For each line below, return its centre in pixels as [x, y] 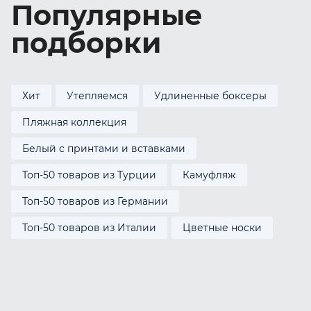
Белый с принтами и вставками [104, 149]
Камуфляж [209, 175]
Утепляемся [97, 96]
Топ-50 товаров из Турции [89, 175]
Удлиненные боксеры [210, 96]
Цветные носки [222, 228]
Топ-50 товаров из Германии [95, 201]
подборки [86, 43]
